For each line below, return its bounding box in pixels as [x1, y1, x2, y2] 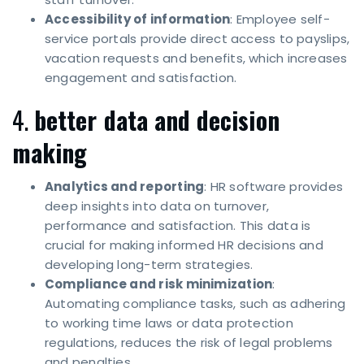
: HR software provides [204, 178, 344, 196]
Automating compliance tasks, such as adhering [45, 295, 346, 313]
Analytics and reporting [45, 178, 205, 196]
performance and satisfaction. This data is [45, 217, 311, 235]
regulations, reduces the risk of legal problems [45, 334, 333, 352]
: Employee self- [230, 11, 330, 28]
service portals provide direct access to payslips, [45, 30, 350, 48]
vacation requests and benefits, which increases [45, 50, 348, 67]
